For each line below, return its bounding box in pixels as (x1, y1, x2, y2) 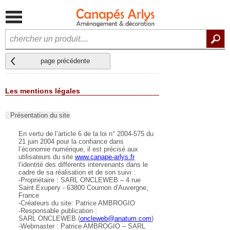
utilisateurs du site (18, 153, 75, 161)
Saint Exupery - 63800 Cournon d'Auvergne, (18, 184, 148, 192)
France (18, 191, 39, 200)
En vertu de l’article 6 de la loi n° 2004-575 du (18, 130, 154, 138)
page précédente (40, 56, 90, 65)
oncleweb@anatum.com (80, 215, 151, 223)
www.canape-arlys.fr (75, 153, 135, 161)
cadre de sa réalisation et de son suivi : (18, 168, 136, 177)
